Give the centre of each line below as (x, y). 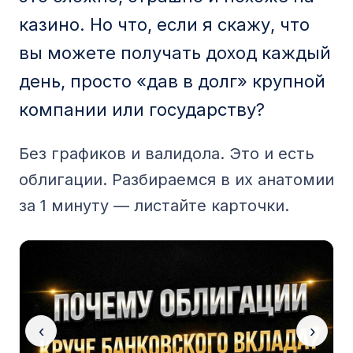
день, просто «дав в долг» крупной (172, 81)
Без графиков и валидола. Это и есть (167, 154)
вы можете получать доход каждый (175, 53)
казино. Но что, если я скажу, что (164, 24)
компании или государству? (142, 110)
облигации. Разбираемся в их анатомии (176, 180)
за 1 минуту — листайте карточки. (154, 206)
